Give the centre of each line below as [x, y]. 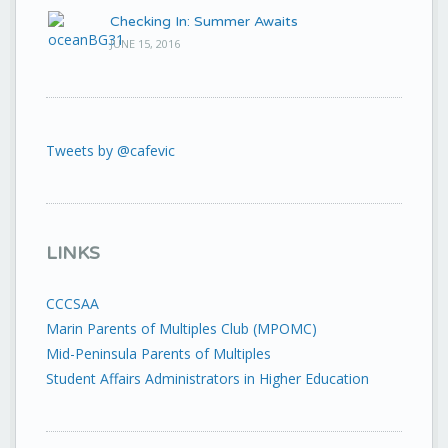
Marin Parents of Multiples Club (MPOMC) [181, 328]
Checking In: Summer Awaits [204, 21]
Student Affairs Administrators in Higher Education [207, 378]
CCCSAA [72, 303]
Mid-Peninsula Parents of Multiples [158, 353]
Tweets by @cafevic [110, 150]
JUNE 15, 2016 [145, 43]
